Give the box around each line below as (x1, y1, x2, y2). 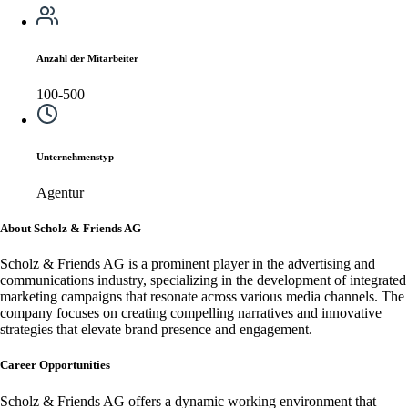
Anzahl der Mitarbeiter (36, 52, 138, 64)
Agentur (36, 184, 84, 200)
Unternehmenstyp (36, 150, 114, 162)
